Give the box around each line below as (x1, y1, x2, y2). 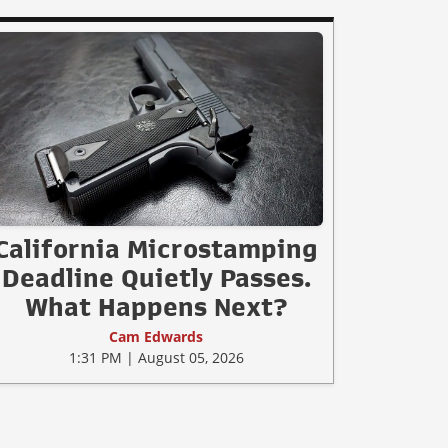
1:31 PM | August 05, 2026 (68, 347, 244, 367)
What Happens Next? (24, 293, 288, 320)
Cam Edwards (109, 326, 203, 346)
